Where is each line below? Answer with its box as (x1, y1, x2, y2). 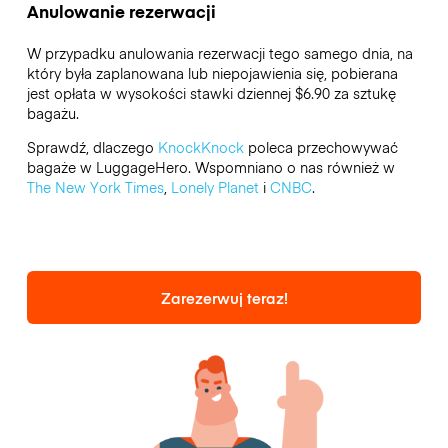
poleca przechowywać (243, 137, 398, 158)
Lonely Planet (170, 177, 259, 198)
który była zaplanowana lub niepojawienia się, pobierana (26, 63, 398, 84)
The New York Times (26, 177, 164, 198)
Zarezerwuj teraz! (160, 287, 288, 309)
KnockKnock (157, 137, 244, 158)
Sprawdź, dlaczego (26, 137, 158, 158)
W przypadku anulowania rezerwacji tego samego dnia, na (26, 43, 413, 64)
